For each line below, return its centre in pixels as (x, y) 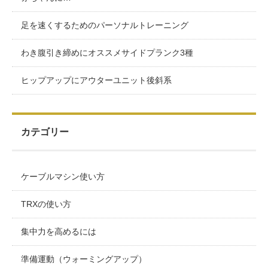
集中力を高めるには (59, 231)
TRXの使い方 (46, 204)
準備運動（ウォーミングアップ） (84, 259)
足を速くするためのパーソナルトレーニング (105, 25)
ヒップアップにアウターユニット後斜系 (96, 80)
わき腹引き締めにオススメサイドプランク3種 (107, 52)
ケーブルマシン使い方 (63, 176)
